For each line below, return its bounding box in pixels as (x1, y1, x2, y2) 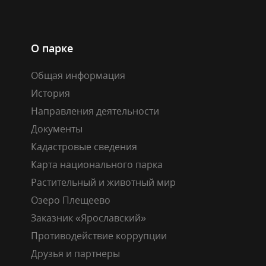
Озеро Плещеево (31, 193, 110, 207)
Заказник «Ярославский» (31, 211, 146, 224)
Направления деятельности (31, 104, 159, 118)
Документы (31, 122, 83, 135)
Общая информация (31, 68, 125, 82)
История (31, 86, 70, 100)
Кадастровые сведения (31, 140, 137, 153)
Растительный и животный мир (31, 175, 176, 189)
